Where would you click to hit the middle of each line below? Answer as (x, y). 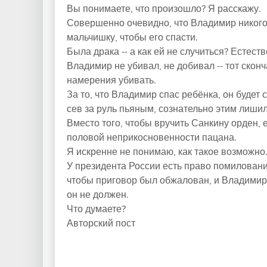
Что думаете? (96, 209)
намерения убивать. (111, 81)
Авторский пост (101, 224)
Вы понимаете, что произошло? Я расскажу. (164, 9)
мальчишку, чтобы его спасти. (132, 38)
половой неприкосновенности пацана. (152, 138)
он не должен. (98, 195)
